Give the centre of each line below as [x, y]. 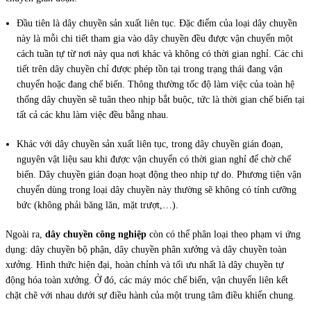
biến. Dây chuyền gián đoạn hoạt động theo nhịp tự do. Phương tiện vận [159, 175]
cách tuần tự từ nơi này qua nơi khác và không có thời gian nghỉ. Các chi [160, 54]
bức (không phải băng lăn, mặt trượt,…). [98, 205]
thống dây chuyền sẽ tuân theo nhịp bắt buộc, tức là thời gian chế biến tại [161, 100]
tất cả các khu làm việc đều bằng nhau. [93, 115]
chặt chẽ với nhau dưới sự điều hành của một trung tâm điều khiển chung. [151, 296]
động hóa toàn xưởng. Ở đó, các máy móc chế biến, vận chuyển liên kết [147, 280]
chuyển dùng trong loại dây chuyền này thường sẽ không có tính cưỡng [157, 190]
